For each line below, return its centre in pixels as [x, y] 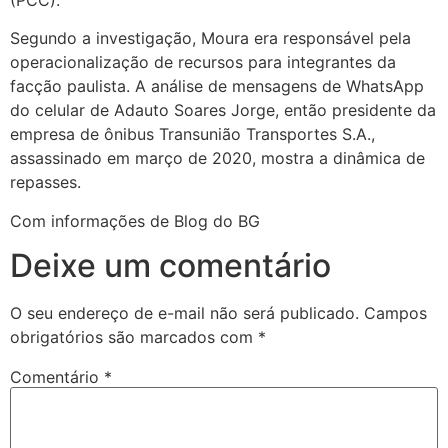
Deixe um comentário [170, 266]
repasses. [45, 182]
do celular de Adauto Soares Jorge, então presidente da [223, 110]
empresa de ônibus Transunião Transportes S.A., [192, 134]
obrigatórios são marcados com [134, 337]
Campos [395, 313]
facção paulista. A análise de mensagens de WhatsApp [217, 86]
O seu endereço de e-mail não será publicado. [184, 313]
